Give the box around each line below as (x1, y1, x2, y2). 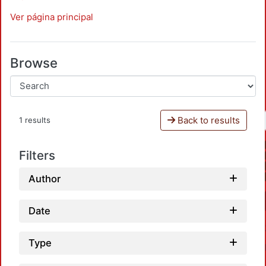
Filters (19, 148, 55, 163)
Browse (10, 55, 58, 71)
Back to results (175, 114, 240, 126)
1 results (19, 115, 50, 125)
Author (28, 172, 61, 185)
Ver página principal (10, 11, 93, 23)
